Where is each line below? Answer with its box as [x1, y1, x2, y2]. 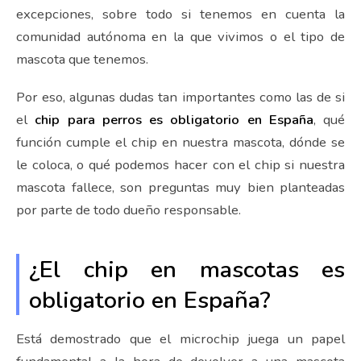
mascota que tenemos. [16, 49, 148, 68]
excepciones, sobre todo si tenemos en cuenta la [16, 4, 345, 23]
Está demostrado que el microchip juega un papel [16, 330, 345, 349]
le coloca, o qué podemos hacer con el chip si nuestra [16, 156, 345, 175]
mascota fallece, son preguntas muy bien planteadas [16, 178, 345, 197]
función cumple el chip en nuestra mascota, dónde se [16, 133, 345, 152]
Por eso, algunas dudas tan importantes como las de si [16, 88, 345, 107]
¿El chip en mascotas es [29, 254, 345, 286]
